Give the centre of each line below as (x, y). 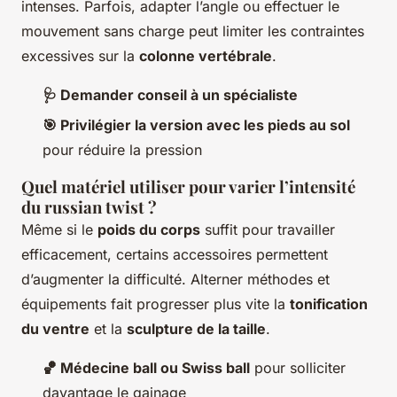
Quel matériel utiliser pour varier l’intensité (188, 187)
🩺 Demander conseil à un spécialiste (170, 94)
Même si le (59, 230)
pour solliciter (298, 368)
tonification (329, 304)
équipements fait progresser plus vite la (156, 304)
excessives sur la (80, 55)
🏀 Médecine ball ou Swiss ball (146, 368)
